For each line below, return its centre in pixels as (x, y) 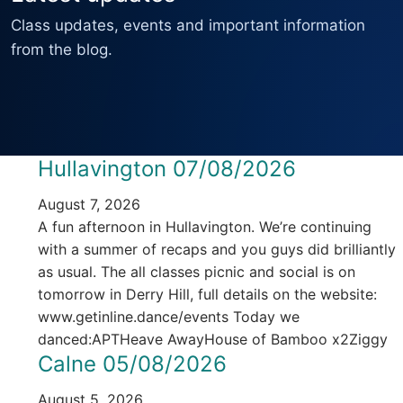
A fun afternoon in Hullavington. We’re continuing (204, 227)
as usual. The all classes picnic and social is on (196, 272)
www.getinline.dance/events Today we (168, 317)
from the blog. (62, 50)
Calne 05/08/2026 (132, 364)
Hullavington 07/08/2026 (166, 169)
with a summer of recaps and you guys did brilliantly (216, 250)
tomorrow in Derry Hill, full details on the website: (207, 295)
